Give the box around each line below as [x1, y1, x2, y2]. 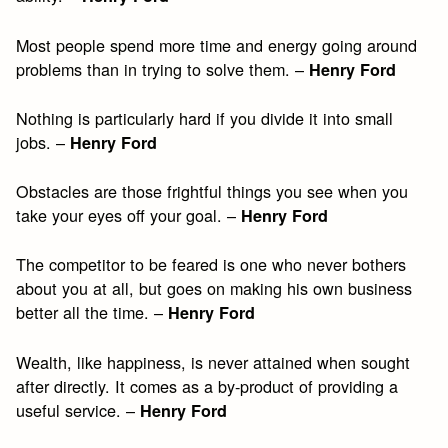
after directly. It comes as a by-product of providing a [16, 373, 399, 398]
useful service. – [16, 397, 141, 422]
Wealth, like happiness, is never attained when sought [16, 349, 411, 374]
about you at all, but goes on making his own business [16, 276, 413, 301]
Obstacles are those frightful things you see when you [16, 179, 409, 204]
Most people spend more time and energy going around [16, 32, 418, 57]
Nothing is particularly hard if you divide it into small [16, 105, 394, 130]
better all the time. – [16, 300, 169, 325]
